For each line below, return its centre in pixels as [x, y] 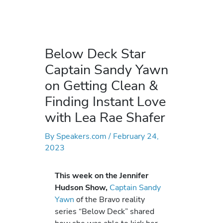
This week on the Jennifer [102, 176]
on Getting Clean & [102, 86]
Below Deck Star [95, 54]
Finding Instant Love [105, 102]
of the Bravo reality [110, 200]
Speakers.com [82, 136]
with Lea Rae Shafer [105, 118]
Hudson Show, [81, 188]
